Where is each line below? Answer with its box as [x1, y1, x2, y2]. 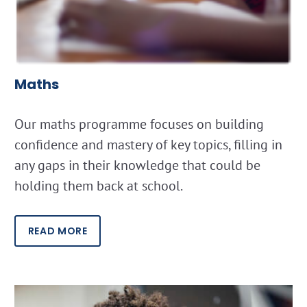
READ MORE [27, 223, 88, 238]
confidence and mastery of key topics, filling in [14, 136, 282, 154]
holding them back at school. [14, 177, 183, 195]
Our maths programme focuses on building [14, 115, 264, 134]
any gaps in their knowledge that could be [14, 156, 260, 175]
